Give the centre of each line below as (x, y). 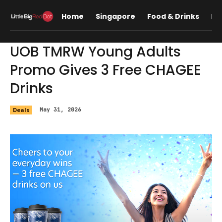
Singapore (115, 16)
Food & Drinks (173, 16)
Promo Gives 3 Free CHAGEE (106, 70)
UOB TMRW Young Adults (95, 52)
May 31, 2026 (60, 109)
